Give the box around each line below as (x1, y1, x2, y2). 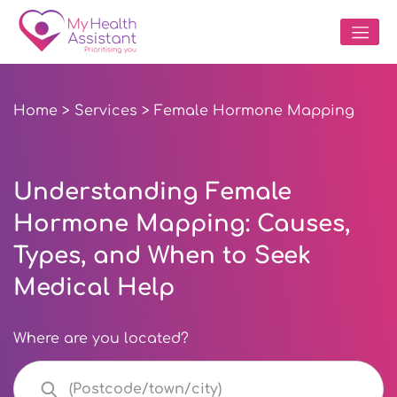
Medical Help (13, 275, 175, 300)
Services (74, 103, 137, 119)
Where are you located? (13, 331, 189, 346)
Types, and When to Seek (13, 243, 311, 269)
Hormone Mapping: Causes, (13, 211, 350, 237)
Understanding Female (13, 179, 292, 205)
